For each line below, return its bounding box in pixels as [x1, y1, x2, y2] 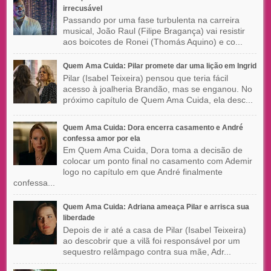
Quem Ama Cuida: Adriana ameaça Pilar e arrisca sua [62, 203, 249, 211]
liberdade [62, 214, 95, 222]
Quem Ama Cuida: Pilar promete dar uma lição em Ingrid [62, 62, 256, 71]
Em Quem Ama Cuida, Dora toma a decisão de [62, 145, 243, 155]
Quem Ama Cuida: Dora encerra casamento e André [62, 123, 243, 132]
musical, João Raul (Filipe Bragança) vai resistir [62, 26, 245, 36]
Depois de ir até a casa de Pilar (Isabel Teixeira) [62, 224, 246, 235]
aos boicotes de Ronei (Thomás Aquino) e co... [62, 37, 243, 47]
